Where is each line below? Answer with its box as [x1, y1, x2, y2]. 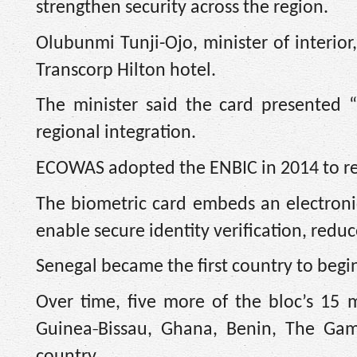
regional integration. [36, 124, 196, 143]
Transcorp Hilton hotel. [36, 61, 216, 80]
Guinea [36, 320, 92, 339]
